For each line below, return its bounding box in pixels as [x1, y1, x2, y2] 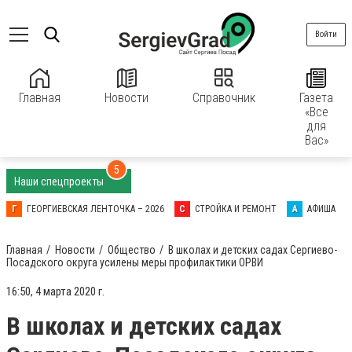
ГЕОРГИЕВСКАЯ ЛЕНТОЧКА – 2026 [27, 203, 164, 214]
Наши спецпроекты [14, 175, 106, 188]
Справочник [192, 90, 255, 105]
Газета [299, 90, 333, 105]
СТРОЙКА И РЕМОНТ [195, 203, 277, 214]
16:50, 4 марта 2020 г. [6, 284, 104, 299]
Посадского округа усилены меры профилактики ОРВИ [6, 256, 263, 269]
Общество [108, 244, 156, 256]
